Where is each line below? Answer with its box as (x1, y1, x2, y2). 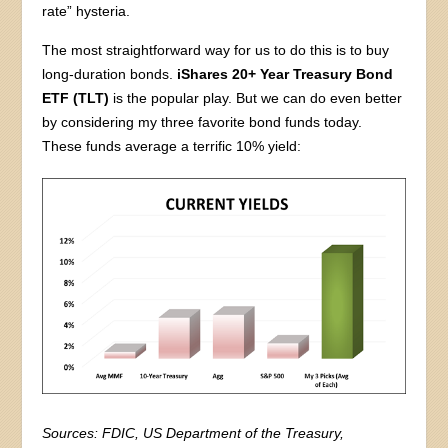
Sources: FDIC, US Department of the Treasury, (42, 424, 345, 441)
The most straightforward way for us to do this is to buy (42, 41, 390, 58)
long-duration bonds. (42, 65, 178, 82)
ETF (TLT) (42, 89, 114, 106)
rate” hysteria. (42, 2, 131, 19)
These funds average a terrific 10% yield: (42, 137, 302, 154)
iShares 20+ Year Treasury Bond (177, 65, 394, 82)
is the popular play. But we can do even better (113, 89, 403, 106)
